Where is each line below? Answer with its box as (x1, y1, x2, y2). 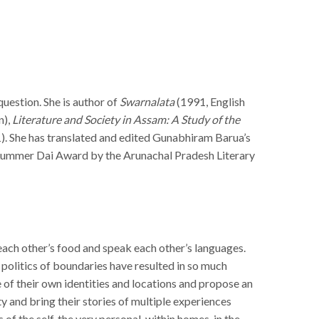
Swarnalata (120, 94, 174, 108)
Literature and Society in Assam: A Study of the (12, 112, 240, 126)
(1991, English (174, 94, 245, 108)
